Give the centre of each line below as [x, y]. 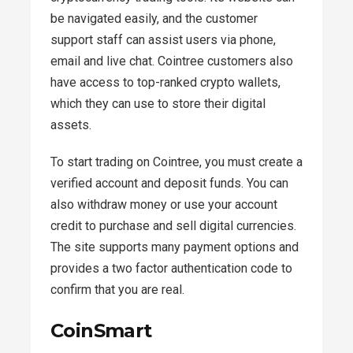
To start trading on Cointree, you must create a [176, 162]
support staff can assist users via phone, [163, 40]
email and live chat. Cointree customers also [172, 61]
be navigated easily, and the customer [154, 19]
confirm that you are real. [117, 290]
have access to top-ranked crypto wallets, [165, 82]
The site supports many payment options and [175, 247]
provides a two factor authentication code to [171, 268]
